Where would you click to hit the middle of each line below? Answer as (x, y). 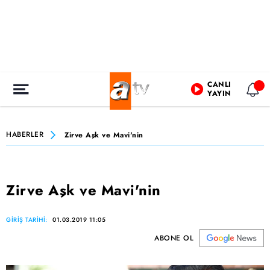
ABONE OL (174, 238)
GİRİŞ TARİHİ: (28, 220)
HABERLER (25, 134)
